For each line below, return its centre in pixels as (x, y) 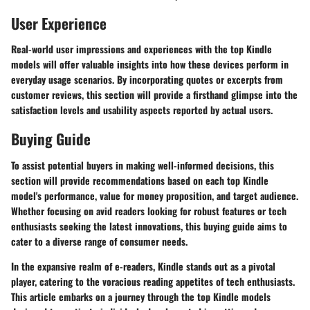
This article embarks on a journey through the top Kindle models (141, 296)
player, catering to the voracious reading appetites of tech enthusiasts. (153, 281)
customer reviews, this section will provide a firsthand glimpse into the (154, 94)
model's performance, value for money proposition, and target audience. (155, 195)
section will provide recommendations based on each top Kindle (140, 180)
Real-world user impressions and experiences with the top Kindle (142, 49)
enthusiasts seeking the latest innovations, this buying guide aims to (149, 226)
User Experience (59, 23)
